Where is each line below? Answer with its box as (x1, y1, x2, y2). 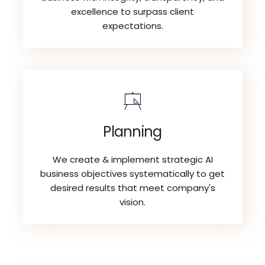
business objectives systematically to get (40, 167, 225, 180)
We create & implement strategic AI (52, 153, 213, 166)
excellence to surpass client (71, 5, 194, 18)
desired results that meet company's (50, 181, 215, 194)
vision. (119, 195, 146, 208)
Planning (103, 121, 162, 141)
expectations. (102, 19, 163, 32)
